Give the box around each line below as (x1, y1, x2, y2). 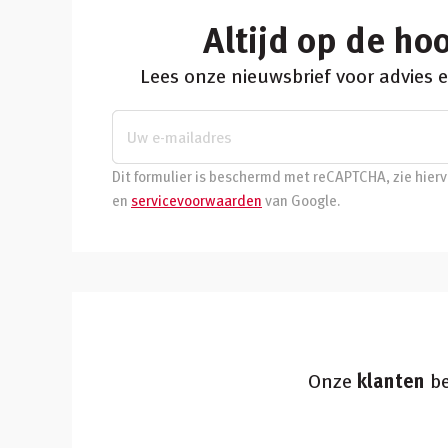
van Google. (262, 188, 341, 211)
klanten (356, 364, 425, 395)
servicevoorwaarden (131, 188, 262, 211)
